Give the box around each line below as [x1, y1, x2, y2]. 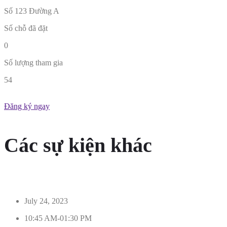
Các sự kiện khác [4, 133, 152, 157]
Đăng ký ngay [4, 102, 50, 111]
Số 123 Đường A [4, 7, 59, 16]
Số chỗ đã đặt [4, 24, 48, 33]
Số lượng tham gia [4, 58, 63, 67]
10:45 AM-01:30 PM [24, 213, 92, 222]
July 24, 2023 [24, 196, 68, 205]
